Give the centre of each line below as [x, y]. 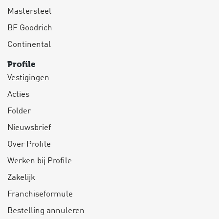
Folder [19, 111]
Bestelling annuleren [46, 211]
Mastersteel [29, 11]
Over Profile [29, 144]
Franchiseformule [40, 194]
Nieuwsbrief [29, 128]
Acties [18, 94]
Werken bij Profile [40, 161]
